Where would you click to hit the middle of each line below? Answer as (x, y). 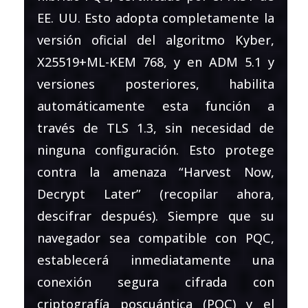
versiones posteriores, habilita (156, 84)
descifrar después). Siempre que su (156, 216)
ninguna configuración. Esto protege (156, 150)
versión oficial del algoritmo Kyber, (156, 40)
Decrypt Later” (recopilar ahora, (156, 194)
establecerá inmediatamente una (156, 260)
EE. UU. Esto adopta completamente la (156, 18)
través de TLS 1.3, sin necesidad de (156, 128)
